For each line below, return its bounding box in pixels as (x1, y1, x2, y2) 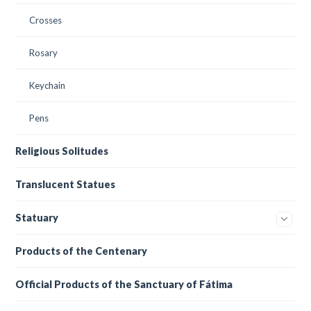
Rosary (29, 47, 58, 58)
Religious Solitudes (15, 144, 109, 157)
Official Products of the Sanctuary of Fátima (15, 278, 233, 290)
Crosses (29, 14, 62, 26)
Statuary (15, 211, 59, 224)
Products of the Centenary (15, 244, 148, 257)
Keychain (29, 79, 66, 91)
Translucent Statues (15, 178, 116, 190)
